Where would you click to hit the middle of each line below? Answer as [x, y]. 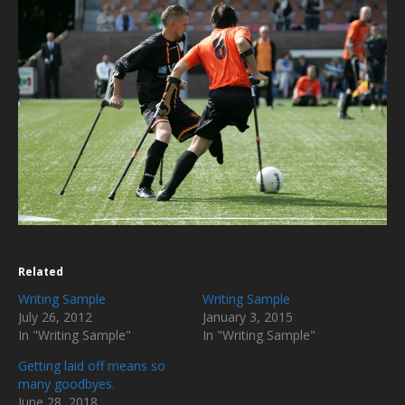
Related [41, 271]
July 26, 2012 [55, 316]
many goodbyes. [66, 383]
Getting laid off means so [92, 365]
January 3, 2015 [248, 316]
